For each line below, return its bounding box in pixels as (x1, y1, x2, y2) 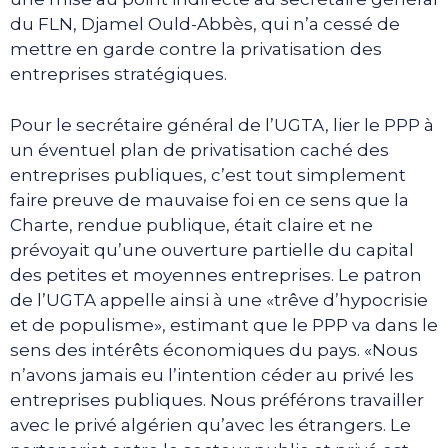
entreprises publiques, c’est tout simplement (10, 164, 406, 185)
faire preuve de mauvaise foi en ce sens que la (10, 189, 409, 210)
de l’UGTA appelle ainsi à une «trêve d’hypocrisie (10, 289, 428, 310)
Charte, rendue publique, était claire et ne (10, 214, 373, 235)
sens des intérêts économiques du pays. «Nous (10, 339, 418, 360)
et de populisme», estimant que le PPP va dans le (10, 314, 438, 335)
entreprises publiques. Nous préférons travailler (10, 389, 424, 410)
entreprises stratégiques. (10, 64, 227, 85)
